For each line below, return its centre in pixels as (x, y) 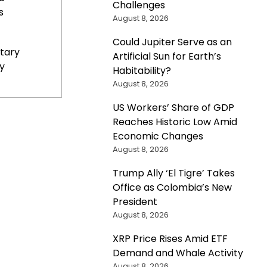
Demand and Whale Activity (178, 253)
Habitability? (142, 70)
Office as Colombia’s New (172, 187)
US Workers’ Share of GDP (173, 107)
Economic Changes (158, 136)
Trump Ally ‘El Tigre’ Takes (173, 173)
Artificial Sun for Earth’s (167, 56)
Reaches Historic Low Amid (175, 122)
